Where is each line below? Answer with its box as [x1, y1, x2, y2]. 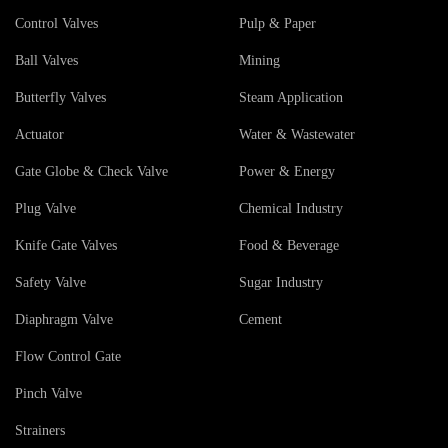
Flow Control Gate [15, 349, 121, 364]
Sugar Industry [239, 275, 323, 290]
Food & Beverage [239, 238, 339, 253]
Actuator [15, 127, 64, 142]
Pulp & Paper [239, 16, 316, 31]
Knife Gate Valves [15, 238, 117, 253]
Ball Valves [15, 53, 78, 68]
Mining [239, 53, 280, 68]
